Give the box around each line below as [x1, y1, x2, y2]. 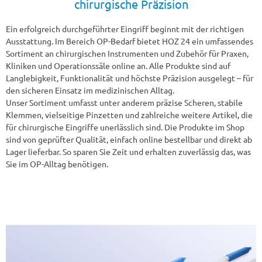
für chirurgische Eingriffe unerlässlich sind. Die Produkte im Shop [6, 121, 244, 132]
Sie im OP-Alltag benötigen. [6, 158, 108, 169]
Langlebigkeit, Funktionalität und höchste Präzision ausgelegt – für [6, 72, 253, 83]
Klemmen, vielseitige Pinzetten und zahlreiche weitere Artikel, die [6, 109, 253, 120]
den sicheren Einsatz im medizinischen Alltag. [6, 84, 174, 95]
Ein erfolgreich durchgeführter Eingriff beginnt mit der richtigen [6, 23, 244, 34]
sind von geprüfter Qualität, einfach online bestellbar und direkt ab [6, 133, 252, 144]
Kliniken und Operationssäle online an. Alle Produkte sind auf [6, 60, 230, 71]
